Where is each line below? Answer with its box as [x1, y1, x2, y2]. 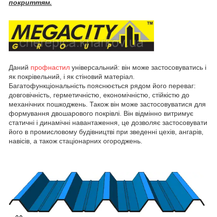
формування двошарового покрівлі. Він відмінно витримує [9, 109, 193, 118]
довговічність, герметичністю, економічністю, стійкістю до [9, 91, 189, 99]
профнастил [31, 63, 70, 72]
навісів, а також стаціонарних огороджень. [9, 137, 142, 145]
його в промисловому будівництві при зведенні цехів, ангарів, [9, 128, 203, 136]
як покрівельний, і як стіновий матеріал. [9, 73, 135, 81]
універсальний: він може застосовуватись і [70, 63, 206, 72]
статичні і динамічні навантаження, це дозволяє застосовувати [9, 119, 207, 127]
